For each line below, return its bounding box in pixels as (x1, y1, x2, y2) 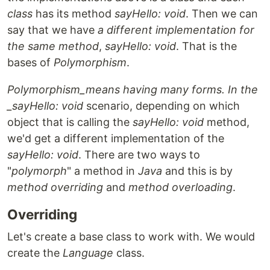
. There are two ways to (78, 148, 200, 161)
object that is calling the (7, 116, 133, 128)
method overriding (7, 181, 103, 193)
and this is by (162, 165, 233, 177)
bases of (7, 56, 54, 69)
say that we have (7, 24, 98, 36)
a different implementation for (98, 24, 254, 36)
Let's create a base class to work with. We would (7, 230, 255, 243)
